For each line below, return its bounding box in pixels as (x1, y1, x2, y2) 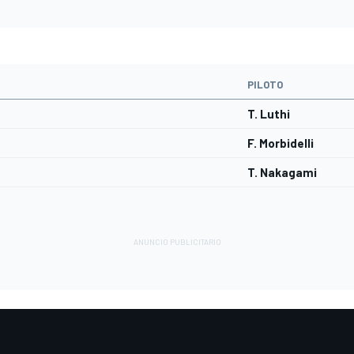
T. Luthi (247, 107, 290, 122)
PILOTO (247, 78, 283, 92)
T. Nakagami (247, 165, 317, 180)
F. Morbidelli (247, 136, 314, 151)
